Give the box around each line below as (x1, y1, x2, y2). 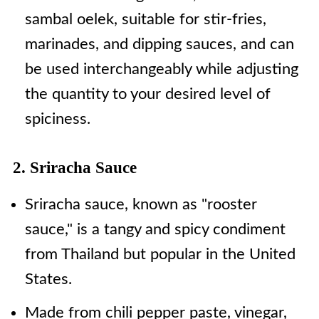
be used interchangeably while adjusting (24, 61, 298, 77)
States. (24, 271, 72, 287)
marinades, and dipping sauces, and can (24, 36, 294, 52)
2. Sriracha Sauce (12, 159, 137, 177)
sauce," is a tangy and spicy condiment (24, 221, 286, 237)
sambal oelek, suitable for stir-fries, (24, 11, 266, 27)
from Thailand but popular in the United (24, 246, 296, 262)
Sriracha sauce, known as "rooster (24, 197, 257, 212)
